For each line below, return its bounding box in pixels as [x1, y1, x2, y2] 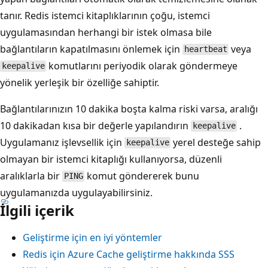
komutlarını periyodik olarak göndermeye [46, 59, 238, 72]
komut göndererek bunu [84, 169, 200, 182]
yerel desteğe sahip [170, 135, 261, 149]
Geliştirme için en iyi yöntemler [23, 230, 162, 244]
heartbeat [184, 44, 227, 54]
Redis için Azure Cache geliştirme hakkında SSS [23, 247, 234, 261]
